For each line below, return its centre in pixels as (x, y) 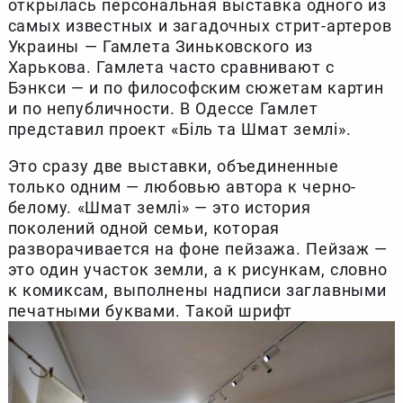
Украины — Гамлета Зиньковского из (161, 46)
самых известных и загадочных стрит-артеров (200, 25)
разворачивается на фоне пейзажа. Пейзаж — (198, 248)
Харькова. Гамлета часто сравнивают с (171, 67)
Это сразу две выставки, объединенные (173, 166)
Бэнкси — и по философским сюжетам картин (196, 87)
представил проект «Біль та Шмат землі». (179, 129)
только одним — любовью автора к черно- (182, 186)
